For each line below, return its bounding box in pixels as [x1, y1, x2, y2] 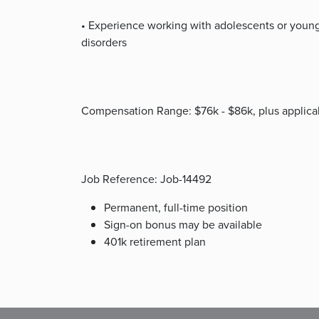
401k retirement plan [104, 234, 206, 250]
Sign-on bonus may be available [104, 216, 262, 233]
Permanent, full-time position [104, 199, 248, 216]
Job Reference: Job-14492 [81, 171, 211, 187]
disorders [81, 34, 127, 51]
